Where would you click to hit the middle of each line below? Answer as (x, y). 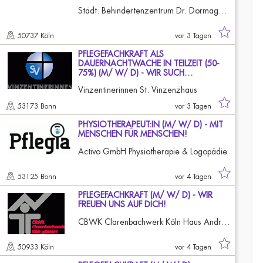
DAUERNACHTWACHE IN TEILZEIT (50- (149, 63)
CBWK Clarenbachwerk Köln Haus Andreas (226, 222)
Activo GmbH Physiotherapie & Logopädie (153, 151)
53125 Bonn (38, 177)
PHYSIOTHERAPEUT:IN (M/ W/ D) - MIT (151, 124)
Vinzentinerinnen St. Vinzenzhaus (138, 90)
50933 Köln (37, 247)
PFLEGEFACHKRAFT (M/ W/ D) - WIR (145, 195)
